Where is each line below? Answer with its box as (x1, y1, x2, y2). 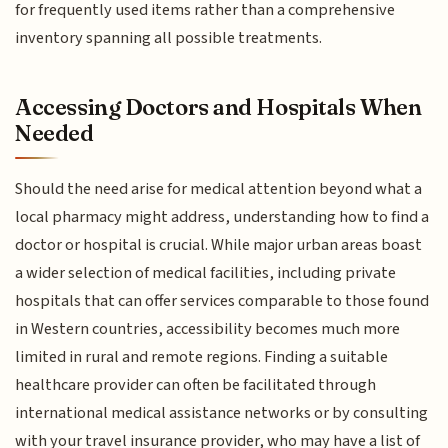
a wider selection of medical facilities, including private (15, 261, 397, 286)
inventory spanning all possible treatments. (15, 25, 323, 50)
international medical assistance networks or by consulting (15, 401, 429, 426)
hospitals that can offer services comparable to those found (15, 289, 430, 314)
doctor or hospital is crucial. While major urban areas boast (15, 233, 423, 258)
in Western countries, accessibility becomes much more (15, 317, 401, 342)
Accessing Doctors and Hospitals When (15, 93, 422, 122)
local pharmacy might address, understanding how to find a (15, 205, 430, 230)
